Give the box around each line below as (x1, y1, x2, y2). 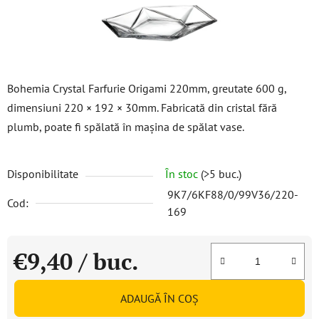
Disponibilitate (7, 167, 78, 181)
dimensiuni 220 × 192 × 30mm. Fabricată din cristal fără (7, 100, 277, 115)
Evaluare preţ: (14, 276, 81, 291)
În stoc (165, 167, 201, 181)
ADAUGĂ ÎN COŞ (120, 291, 199, 305)
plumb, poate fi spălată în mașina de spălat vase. (7, 120, 244, 134)
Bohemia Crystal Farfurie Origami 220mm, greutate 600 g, (7, 81, 286, 95)
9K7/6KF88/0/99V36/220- (167, 187, 298, 202)
